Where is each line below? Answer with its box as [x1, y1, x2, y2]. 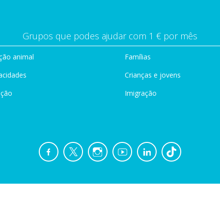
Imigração [125, 88, 157, 98]
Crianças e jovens [125, 70, 181, 80]
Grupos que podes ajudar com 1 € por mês [23, 30, 197, 42]
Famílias [125, 52, 151, 61]
